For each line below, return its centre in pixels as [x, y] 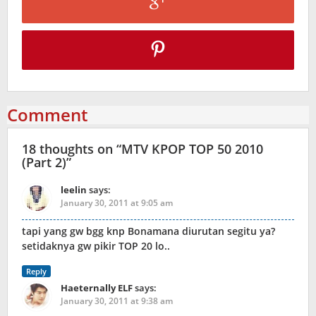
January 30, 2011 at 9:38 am [117, 301]
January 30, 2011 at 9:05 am [117, 203]
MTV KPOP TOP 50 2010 [192, 149]
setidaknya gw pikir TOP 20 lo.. [96, 246]
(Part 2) [44, 163]
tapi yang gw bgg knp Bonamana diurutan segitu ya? [148, 231]
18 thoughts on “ [72, 149]
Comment [47, 115]
